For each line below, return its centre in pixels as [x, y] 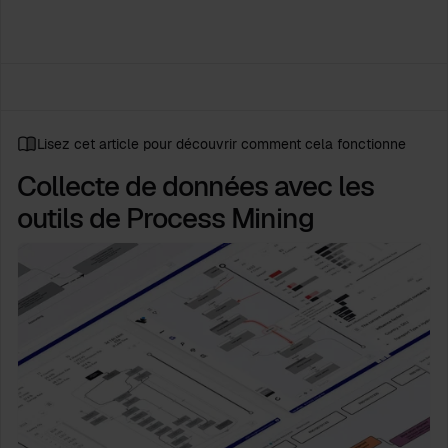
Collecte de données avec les [195, 185]
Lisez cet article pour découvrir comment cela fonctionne [221, 143]
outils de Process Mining [165, 217]
